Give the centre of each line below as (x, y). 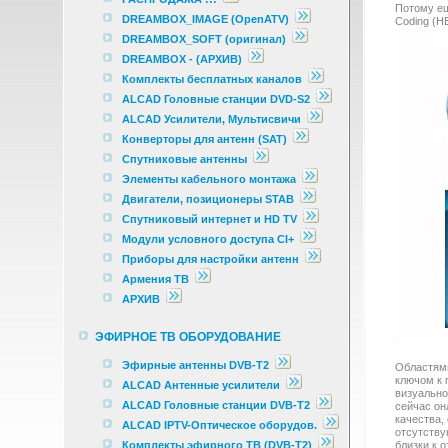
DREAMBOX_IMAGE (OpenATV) (205, 19)
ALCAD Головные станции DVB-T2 (217, 405)
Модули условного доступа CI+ (208, 239)
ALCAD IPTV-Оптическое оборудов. (219, 425)
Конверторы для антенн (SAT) (204, 139)
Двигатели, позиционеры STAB (208, 199)
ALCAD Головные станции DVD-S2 (217, 99)
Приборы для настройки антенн (212, 259)
